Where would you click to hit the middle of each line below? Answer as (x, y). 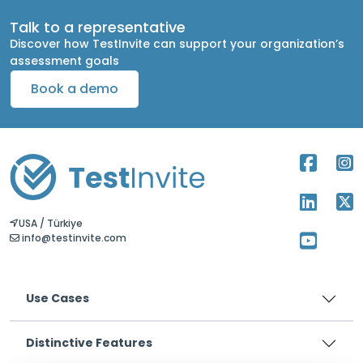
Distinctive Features (89, 343)
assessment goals (64, 61)
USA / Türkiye (51, 223)
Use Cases (58, 298)
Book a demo (75, 89)
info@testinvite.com (73, 238)
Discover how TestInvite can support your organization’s (177, 44)
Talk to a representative (98, 27)
